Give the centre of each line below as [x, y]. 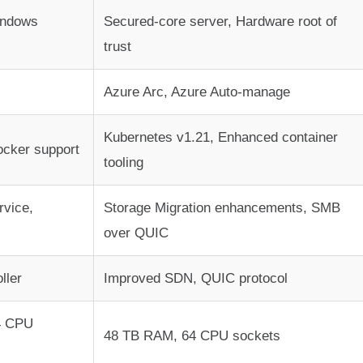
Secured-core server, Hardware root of [220, 22]
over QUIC [136, 233]
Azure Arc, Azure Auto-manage [197, 92]
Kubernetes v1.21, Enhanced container [221, 138]
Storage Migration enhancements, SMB [222, 208]
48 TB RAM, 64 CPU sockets [192, 336]
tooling [124, 163]
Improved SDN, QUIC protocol [196, 279]
